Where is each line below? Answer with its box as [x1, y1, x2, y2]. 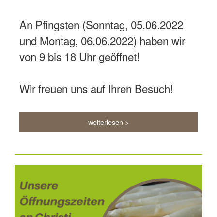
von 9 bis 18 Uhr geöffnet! [19, 48, 139, 64]
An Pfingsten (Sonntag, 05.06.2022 [19, 16, 183, 32]
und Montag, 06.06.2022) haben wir [19, 32, 185, 48]
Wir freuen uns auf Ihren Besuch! [19, 80, 173, 96]
